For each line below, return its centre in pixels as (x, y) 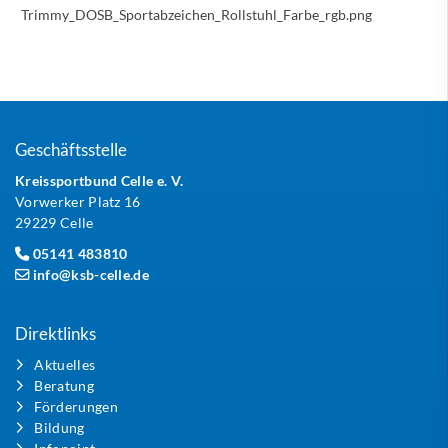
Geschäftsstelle (71, 149)
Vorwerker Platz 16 (78, 201)
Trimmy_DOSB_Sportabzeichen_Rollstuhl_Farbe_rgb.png (196, 14)
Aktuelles (65, 364)
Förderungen (76, 406)
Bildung (59, 427)
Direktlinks (55, 333)
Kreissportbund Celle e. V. (99, 180)
